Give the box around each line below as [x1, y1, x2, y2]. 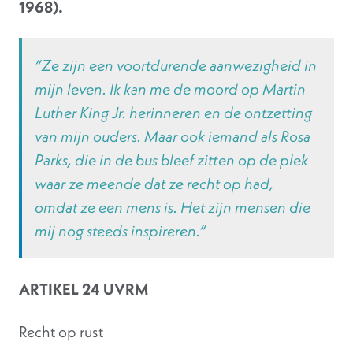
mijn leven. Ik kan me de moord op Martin [35, 79, 306, 99]
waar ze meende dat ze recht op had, [35, 173, 273, 194]
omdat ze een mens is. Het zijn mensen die [35, 197, 310, 217]
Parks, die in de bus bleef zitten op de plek [35, 150, 308, 170]
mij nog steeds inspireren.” [35, 221, 206, 241]
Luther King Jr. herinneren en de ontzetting [35, 102, 312, 123]
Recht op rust [19, 321, 103, 342]
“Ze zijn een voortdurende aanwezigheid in [35, 55, 317, 76]
